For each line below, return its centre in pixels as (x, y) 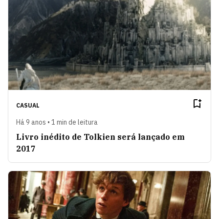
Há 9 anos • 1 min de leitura (57, 122)
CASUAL (28, 105)
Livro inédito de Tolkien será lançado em (100, 137)
